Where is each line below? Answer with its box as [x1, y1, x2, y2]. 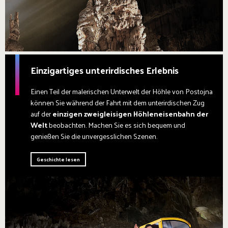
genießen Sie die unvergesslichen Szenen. [31, 130, 157, 143]
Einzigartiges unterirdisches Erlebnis [31, 62, 179, 79]
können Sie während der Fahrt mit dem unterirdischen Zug [31, 96, 205, 109]
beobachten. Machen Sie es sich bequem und [47, 119, 185, 132]
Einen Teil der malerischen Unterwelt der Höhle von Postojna [31, 85, 213, 98]
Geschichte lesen [37, 155, 80, 164]
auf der [31, 107, 52, 121]
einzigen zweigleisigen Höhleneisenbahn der [52, 107, 208, 121]
